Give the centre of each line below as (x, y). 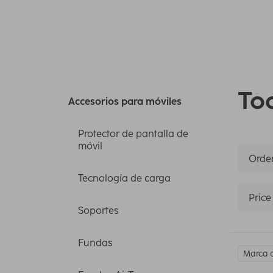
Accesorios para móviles (125, 102)
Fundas (95, 243)
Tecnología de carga (124, 179)
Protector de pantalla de (133, 134)
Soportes (98, 211)
